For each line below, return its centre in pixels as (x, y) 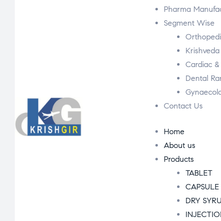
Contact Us (184, 106)
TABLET (199, 173)
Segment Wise (189, 23)
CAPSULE (203, 187)
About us (180, 145)
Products (179, 159)
